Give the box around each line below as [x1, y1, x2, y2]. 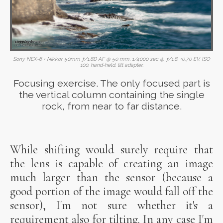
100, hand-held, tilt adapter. [80, 62, 143, 68]
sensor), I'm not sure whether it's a [10, 198, 213, 213]
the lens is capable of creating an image [10, 156, 213, 171]
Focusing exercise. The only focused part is [13, 77, 210, 89]
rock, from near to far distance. [41, 100, 182, 112]
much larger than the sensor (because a [10, 170, 213, 185]
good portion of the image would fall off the [10, 184, 213, 199]
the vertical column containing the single [18, 89, 205, 101]
